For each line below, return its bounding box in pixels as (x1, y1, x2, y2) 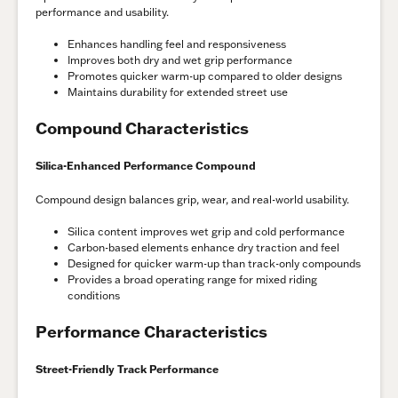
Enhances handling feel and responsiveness (68, 36, 286, 51)
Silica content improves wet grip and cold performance (68, 224, 345, 238)
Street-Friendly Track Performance (36, 362, 219, 376)
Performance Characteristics (36, 320, 267, 342)
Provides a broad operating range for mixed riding (68, 272, 317, 286)
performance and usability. (36, 4, 169, 19)
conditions (68, 288, 120, 302)
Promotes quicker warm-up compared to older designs (68, 68, 342, 83)
